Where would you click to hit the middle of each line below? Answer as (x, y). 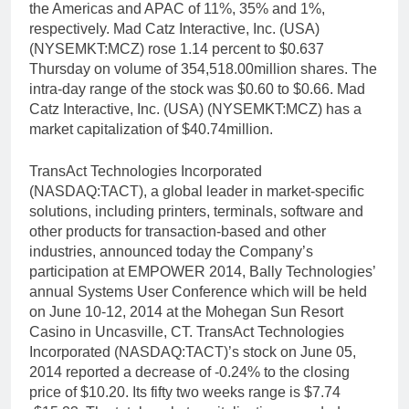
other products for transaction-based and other (178, 232)
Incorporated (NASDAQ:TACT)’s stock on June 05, (193, 352)
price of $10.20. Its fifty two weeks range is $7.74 (185, 393)
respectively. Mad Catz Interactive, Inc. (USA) (174, 29)
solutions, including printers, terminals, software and (196, 212)
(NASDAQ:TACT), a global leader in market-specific (197, 192)
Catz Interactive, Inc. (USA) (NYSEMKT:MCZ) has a (195, 110)
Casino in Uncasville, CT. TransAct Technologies (187, 332)
